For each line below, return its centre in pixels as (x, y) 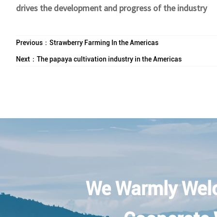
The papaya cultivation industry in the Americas (109, 59)
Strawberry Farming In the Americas (104, 43)
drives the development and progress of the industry (111, 8)
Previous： (32, 43)
